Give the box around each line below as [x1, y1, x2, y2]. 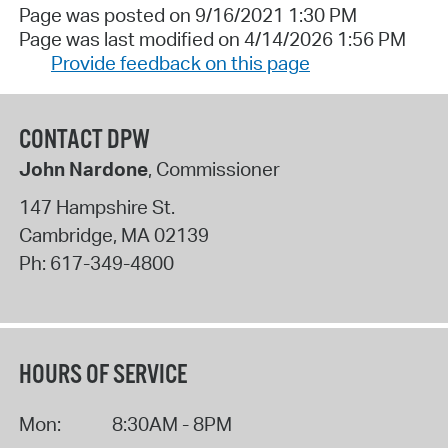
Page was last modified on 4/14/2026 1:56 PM [18, 26, 406, 51]
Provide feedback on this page [50, 50, 310, 75]
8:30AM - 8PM [111, 411, 232, 436]
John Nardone [18, 157, 148, 182]
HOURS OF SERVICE [18, 358, 187, 392]
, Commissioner [147, 157, 280, 182]
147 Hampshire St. [18, 194, 175, 219]
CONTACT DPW [18, 124, 150, 158]
